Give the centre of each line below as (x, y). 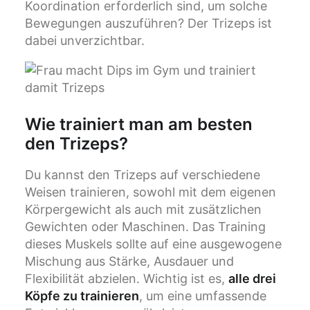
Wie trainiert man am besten (139, 125)
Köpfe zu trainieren (82, 296)
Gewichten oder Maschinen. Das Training (145, 227)
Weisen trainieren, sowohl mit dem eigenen (151, 192)
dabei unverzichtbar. (85, 41)
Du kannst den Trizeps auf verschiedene (143, 175)
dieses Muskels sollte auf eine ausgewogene (153, 244)
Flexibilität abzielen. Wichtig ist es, (127, 279)
